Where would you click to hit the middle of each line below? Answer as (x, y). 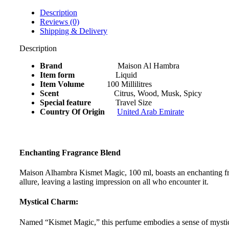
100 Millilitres (118, 84)
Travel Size (121, 102)
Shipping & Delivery (74, 31)
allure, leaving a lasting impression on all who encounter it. (114, 182)
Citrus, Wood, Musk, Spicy (130, 93)
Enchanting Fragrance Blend (70, 152)
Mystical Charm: (49, 202)
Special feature (65, 102)
